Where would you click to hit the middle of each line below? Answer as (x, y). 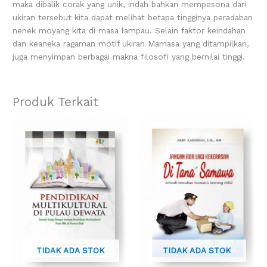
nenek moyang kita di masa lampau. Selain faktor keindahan (129, 30)
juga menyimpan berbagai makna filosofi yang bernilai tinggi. (129, 56)
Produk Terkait (56, 102)
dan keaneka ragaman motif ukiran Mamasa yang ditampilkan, (131, 43)
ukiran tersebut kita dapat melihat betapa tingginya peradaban (133, 17)
